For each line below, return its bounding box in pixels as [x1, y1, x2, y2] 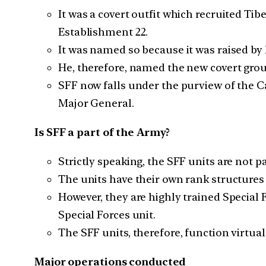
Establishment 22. [58, 26, 148, 39]
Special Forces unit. [58, 208, 156, 221]
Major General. [58, 97, 134, 110]
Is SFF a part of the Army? [34, 126, 170, 139]
